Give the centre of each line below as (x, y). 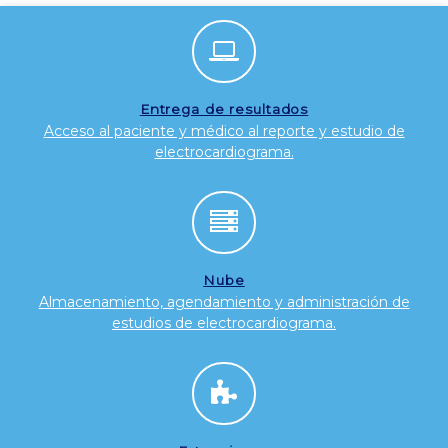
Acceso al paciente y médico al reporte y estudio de (224, 130)
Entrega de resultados (224, 108)
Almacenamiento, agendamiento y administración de (224, 301)
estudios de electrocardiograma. (224, 322)
